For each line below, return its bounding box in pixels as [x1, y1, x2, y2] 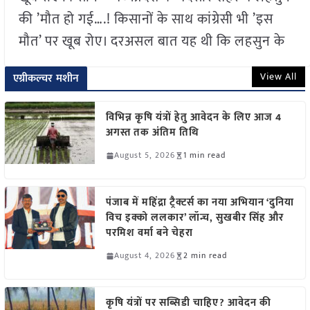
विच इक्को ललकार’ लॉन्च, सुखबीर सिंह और [105, 209, 284, 227]
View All [260, 69, 298, 85]
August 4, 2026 [113, 248, 175, 263]
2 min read [183, 248, 227, 263]
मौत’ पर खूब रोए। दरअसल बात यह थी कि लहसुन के [18, 30, 285, 54]
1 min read [183, 148, 226, 163]
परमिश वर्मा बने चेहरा [105, 224, 193, 242]
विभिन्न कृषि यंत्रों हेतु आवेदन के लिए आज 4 [105, 109, 282, 127]
